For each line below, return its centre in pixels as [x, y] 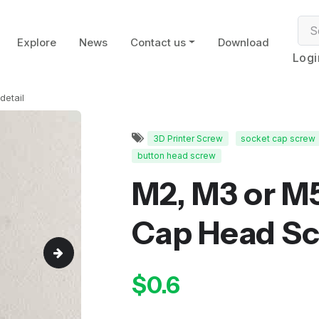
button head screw [176, 155]
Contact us [158, 42]
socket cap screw [278, 138]
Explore [36, 42]
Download [243, 42]
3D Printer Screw [188, 138]
